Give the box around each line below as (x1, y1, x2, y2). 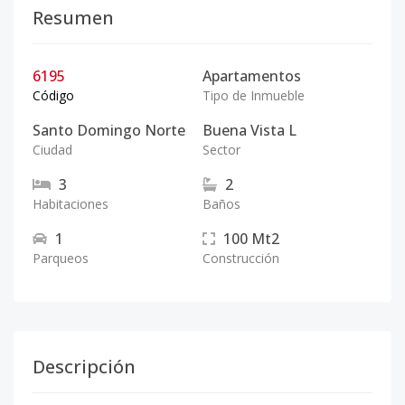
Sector (202, 141, 240, 158)
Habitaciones (33, 195, 108, 212)
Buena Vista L (202, 120, 297, 140)
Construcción (202, 250, 279, 267)
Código (33, 87, 74, 104)
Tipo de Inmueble (202, 87, 305, 104)
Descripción (33, 354, 136, 379)
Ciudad (33, 141, 72, 158)
